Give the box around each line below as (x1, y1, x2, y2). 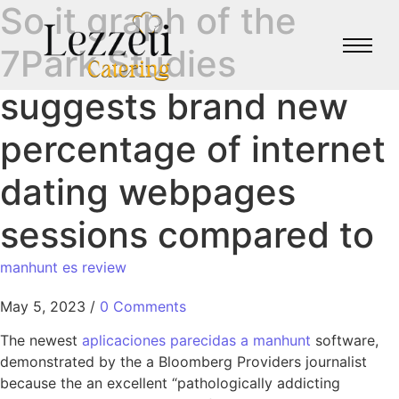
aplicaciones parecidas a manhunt (82, 331, 311, 350)
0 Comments (100, 297, 186, 315)
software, (311, 331, 379, 350)
